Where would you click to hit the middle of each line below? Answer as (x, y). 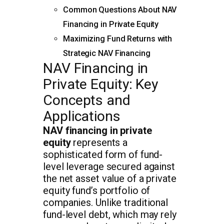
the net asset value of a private (110, 178)
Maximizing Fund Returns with (118, 38)
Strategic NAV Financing (107, 53)
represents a (99, 142)
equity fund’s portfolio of (97, 190)
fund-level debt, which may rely (110, 214)
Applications (82, 116)
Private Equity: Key (101, 84)
